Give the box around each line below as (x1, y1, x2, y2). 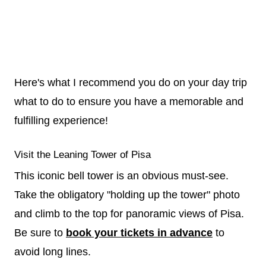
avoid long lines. (14, 245, 91, 258)
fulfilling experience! (14, 115, 108, 126)
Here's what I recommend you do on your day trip (14, 77, 247, 88)
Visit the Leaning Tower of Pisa (14, 149, 151, 160)
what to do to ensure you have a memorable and (14, 96, 243, 107)
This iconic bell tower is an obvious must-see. (14, 169, 229, 182)
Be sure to (14, 226, 66, 239)
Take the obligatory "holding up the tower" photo (14, 188, 240, 201)
